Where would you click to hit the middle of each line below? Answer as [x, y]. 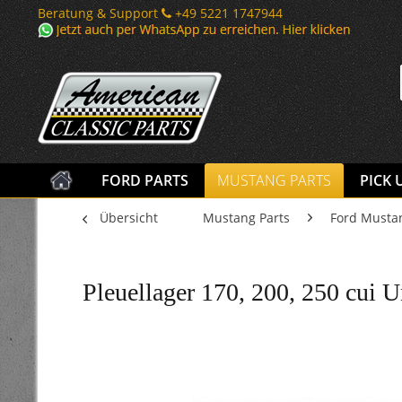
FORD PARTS [145, 180]
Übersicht [129, 218]
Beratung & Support [100, 13]
